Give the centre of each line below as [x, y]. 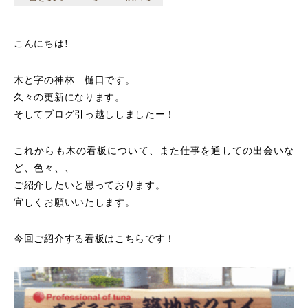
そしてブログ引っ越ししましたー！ [95, 114]
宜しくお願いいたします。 [75, 202]
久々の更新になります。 [69, 97]
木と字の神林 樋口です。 [75, 80]
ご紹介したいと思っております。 [90, 185]
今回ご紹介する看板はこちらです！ [95, 239]
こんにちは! [41, 44]
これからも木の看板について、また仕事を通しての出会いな [154, 151]
